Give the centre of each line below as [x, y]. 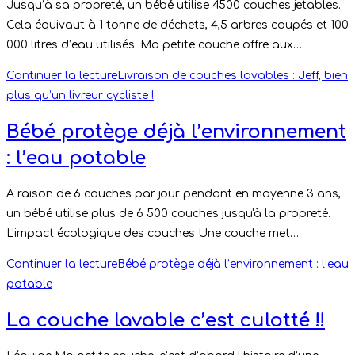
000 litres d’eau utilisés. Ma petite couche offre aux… [154, 45]
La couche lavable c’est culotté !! [166, 320]
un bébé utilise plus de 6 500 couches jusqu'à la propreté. [168, 214]
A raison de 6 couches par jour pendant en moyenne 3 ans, [174, 194]
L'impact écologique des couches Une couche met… [153, 234]
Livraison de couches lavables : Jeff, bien [233, 76]
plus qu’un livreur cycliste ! [80, 96]
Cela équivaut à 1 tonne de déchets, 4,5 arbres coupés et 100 [177, 25]
